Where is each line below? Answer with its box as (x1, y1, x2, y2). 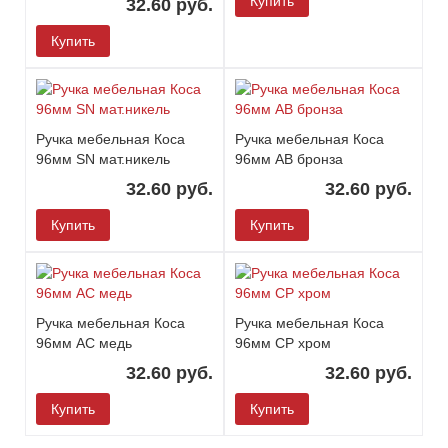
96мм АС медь (36, 335, 132, 351)
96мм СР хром (235, 335, 331, 351)
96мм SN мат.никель (36, 151, 170, 167)
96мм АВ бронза (235, 151, 343, 167)
